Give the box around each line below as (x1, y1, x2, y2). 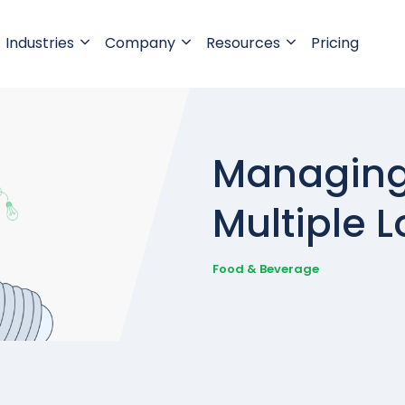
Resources (205, 33, 280, 54)
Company (104, 33, 175, 54)
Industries (5, 33, 74, 54)
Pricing (310, 33, 359, 54)
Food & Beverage (212, 260, 320, 278)
